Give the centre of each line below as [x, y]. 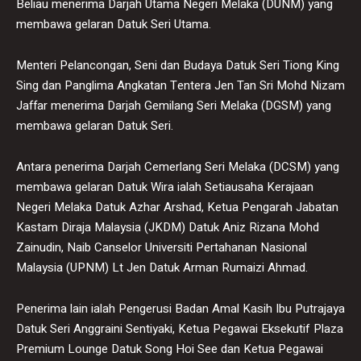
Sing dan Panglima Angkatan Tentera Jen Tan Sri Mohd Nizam [180, 85]
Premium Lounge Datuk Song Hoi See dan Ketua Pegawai [170, 349]
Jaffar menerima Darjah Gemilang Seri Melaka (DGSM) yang [174, 105]
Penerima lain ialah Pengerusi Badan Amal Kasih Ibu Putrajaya [180, 308]
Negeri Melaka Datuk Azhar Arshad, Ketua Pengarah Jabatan [177, 207]
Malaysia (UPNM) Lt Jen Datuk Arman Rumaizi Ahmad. [162, 267]
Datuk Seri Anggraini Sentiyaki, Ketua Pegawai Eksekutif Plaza [180, 328]
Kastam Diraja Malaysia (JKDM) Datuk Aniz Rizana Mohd [168, 227]
